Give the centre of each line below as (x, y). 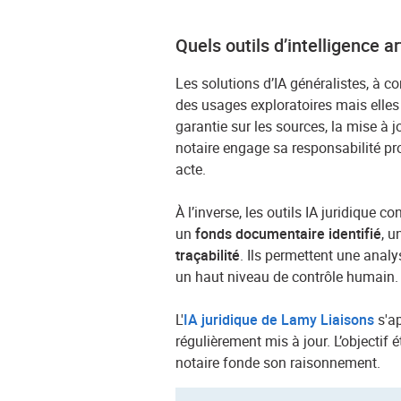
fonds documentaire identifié (289, 234)
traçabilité (208, 256)
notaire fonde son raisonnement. (278, 363)
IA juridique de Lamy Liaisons (279, 320)
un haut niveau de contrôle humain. (287, 277)
